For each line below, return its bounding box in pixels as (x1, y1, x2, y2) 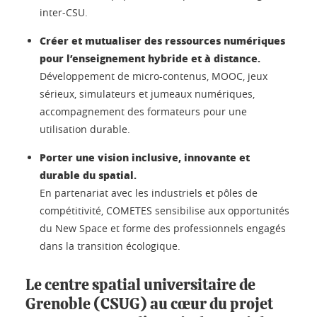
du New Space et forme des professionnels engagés (40, 221, 286, 235)
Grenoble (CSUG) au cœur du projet (25, 296, 273, 312)
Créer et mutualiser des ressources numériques (40, 33, 285, 47)
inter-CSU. (40, 5, 88, 19)
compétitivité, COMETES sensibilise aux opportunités (40, 203, 289, 217)
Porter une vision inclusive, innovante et (40, 149, 250, 164)
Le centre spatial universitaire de (25, 277, 255, 293)
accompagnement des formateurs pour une (40, 104, 247, 118)
